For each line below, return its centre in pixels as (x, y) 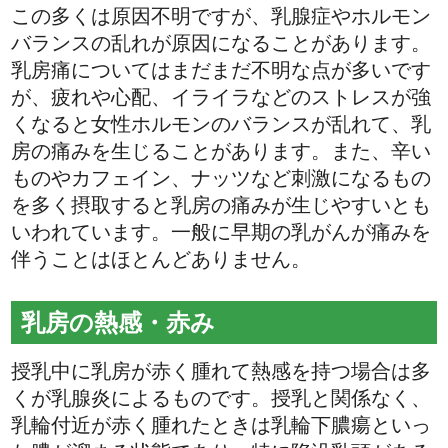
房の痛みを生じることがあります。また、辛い (221, 151)
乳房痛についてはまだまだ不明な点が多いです (221, 70)
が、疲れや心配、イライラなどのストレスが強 (221, 97)
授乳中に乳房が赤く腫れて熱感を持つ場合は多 (221, 370)
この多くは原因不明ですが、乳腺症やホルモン (221, 16)
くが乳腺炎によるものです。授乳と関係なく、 (221, 397)
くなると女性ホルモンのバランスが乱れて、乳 (221, 124)
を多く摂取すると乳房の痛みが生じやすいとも (221, 205)
